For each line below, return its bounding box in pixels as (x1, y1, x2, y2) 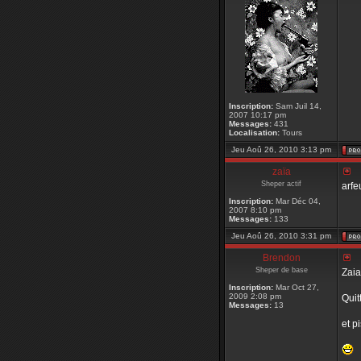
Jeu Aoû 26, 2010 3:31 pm (231, 231, 331, 240)
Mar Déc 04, (273, 197, 321, 205)
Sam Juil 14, (273, 102, 322, 110)
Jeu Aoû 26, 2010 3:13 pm (231, 145, 331, 154)
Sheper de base (255, 266, 308, 274)
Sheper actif (261, 180, 301, 188)
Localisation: (229, 128, 280, 137)
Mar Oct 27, (273, 283, 319, 292)
